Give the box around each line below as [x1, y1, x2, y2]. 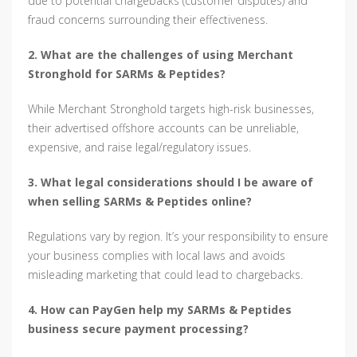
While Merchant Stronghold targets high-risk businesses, [28, 101, 314, 117]
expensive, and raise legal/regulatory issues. [28, 139, 251, 155]
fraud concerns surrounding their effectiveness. [28, 12, 268, 28]
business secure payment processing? [28, 321, 249, 337]
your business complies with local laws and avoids [28, 248, 285, 264]
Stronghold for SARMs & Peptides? [28, 66, 226, 82]
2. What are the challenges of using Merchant [28, 47, 293, 63]
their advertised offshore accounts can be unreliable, [28, 120, 299, 136]
